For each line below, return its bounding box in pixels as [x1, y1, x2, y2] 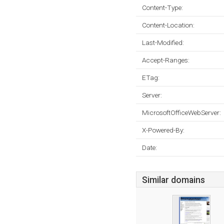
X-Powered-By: [142, 126, 184, 134]
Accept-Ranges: [142, 56, 189, 64]
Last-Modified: [142, 38, 184, 46]
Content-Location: [142, 21, 194, 29]
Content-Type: [142, 3, 183, 11]
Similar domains [142, 175, 205, 185]
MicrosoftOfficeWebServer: [142, 108, 221, 116]
